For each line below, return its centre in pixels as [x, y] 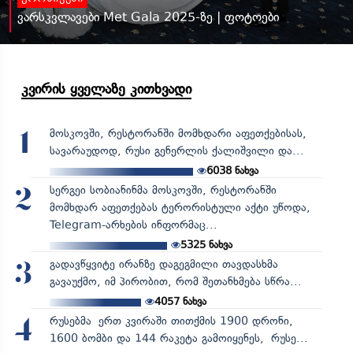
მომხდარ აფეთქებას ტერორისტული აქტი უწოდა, [180, 207]
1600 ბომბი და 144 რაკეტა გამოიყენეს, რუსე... [178, 338]
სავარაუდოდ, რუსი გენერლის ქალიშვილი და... [176, 150]
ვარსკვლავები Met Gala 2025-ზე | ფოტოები [148, 17]
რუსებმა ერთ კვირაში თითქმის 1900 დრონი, [171, 321]
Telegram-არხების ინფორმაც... [133, 225]
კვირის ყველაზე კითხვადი [106, 89]
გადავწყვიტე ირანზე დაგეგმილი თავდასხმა [163, 264]
